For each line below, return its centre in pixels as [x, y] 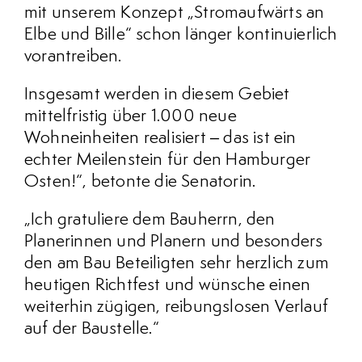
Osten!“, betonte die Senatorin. [140, 182]
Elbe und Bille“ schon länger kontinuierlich [181, 35]
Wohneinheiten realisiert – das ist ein [160, 139]
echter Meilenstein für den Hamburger [168, 160]
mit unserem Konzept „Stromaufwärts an [175, 13]
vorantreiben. [73, 57]
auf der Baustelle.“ [92, 329]
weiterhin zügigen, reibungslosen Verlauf [177, 307]
